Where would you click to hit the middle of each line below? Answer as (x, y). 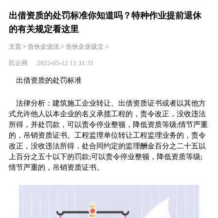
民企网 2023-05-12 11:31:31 (51, 63)
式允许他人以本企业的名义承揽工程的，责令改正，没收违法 (107, 114)
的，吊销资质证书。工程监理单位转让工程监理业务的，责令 (107, 135)
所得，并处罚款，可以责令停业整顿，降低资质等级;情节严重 (108, 124)
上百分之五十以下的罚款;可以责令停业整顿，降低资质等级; (105, 156)
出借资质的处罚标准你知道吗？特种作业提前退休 (105, 15)
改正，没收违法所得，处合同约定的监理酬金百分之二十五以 (107, 146)
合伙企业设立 (84, 46)
